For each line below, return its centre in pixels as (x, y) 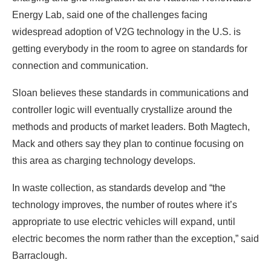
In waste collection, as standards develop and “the (119, 188)
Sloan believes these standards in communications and (130, 93)
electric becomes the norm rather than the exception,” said (135, 238)
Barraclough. (40, 255)
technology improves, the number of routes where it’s (125, 204)
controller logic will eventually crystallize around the (122, 109)
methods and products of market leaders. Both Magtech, (131, 126)
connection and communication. (81, 65)
